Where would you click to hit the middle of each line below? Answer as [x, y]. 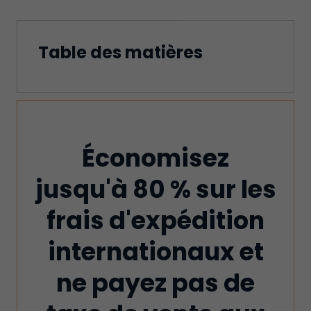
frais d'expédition [155, 220]
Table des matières [120, 52]
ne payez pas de [155, 283]
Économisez [155, 158]
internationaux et [155, 252]
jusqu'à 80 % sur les [155, 189]
